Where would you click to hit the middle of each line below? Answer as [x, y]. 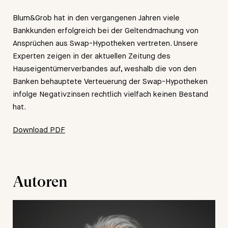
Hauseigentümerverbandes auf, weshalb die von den [105, 68]
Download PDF [39, 130]
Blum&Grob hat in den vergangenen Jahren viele [96, 18]
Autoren [40, 181]
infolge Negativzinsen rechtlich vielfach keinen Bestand [110, 94]
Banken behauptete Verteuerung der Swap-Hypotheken [110, 81]
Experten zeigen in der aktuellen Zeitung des [92, 56]
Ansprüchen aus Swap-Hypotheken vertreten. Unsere [105, 43]
